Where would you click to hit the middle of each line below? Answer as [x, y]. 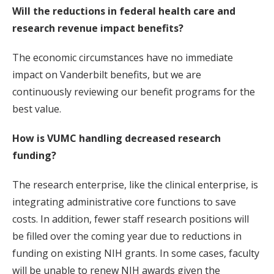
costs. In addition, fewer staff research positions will [131, 219]
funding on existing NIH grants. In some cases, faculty [136, 253]
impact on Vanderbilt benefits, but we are [107, 75]
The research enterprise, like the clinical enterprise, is [135, 185]
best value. [37, 109]
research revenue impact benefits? [98, 28]
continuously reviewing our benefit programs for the [134, 92]
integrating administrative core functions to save [124, 202]
